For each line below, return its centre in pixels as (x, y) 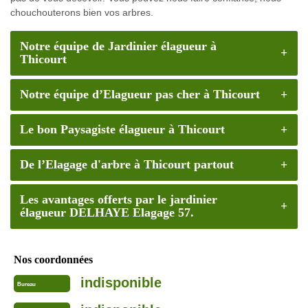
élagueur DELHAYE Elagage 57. (107, 213)
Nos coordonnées (53, 259)
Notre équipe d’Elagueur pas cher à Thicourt (140, 95)
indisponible (121, 282)
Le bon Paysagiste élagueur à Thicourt (122, 130)
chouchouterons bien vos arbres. (82, 12)
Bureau (26, 285)
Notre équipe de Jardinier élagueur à (118, 46)
